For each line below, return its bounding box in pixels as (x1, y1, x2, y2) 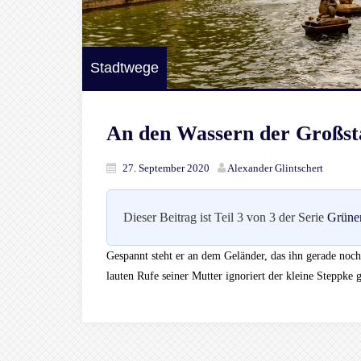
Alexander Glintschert (227, 162, 323, 174)
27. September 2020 (122, 162, 210, 174)
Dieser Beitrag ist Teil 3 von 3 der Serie (123, 210, 327, 224)
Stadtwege (90, 60, 159, 76)
